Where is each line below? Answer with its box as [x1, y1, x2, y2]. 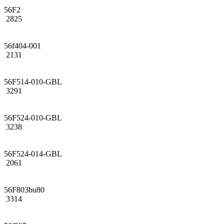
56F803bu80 [4, 185, 44, 194]
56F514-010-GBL [4, 77, 62, 86]
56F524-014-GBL [4, 149, 62, 158]
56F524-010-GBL [4, 113, 62, 122]
